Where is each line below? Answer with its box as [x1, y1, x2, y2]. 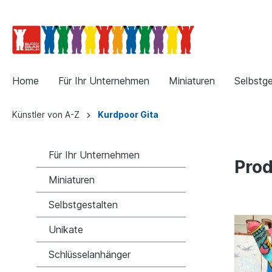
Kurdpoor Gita [98, 109, 158, 120]
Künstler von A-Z [12, 109, 80, 120]
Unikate [49, 223, 83, 236]
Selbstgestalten [49, 198, 118, 211]
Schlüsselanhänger [49, 248, 131, 260]
